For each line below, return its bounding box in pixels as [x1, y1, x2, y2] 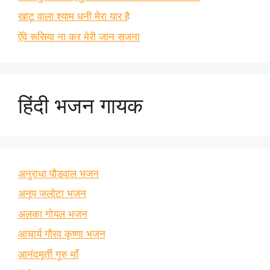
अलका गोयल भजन [18, 207, 87, 220]
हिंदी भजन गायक [18, 92, 143, 118]
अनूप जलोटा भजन [18, 187, 86, 200]
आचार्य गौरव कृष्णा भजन [18, 228, 105, 240]
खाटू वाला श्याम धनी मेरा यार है [18, 10, 130, 23]
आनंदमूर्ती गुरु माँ [18, 248, 78, 260]
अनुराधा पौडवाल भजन [18, 167, 99, 180]
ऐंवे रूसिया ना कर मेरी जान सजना [18, 30, 140, 43]
